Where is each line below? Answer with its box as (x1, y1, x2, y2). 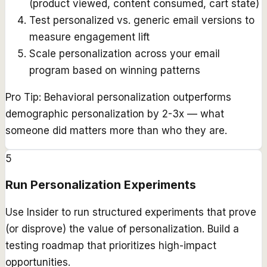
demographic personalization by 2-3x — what (5, 107, 224, 120)
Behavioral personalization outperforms (44, 91, 231, 103)
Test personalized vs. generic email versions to (29, 14, 254, 26)
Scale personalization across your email (29, 47, 220, 60)
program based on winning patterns (29, 64, 200, 76)
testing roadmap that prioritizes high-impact (5, 240, 216, 252)
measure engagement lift (29, 30, 150, 43)
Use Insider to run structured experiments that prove (5, 206, 256, 219)
